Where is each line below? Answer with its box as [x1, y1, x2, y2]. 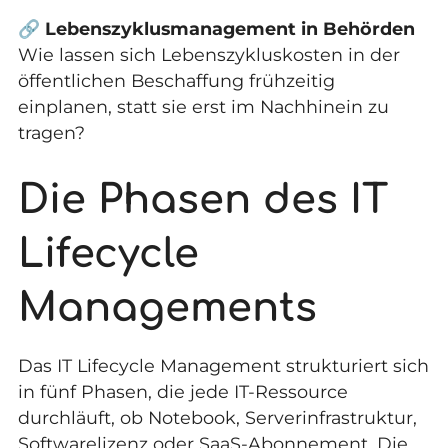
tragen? [17, 122, 85, 144]
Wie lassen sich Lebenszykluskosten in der [17, 44, 400, 66]
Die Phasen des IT [17, 178, 388, 222]
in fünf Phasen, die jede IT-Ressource [17, 380, 348, 402]
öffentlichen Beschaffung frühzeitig [17, 70, 335, 92]
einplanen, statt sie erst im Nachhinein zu [17, 96, 389, 118]
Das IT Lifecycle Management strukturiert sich [17, 354, 429, 376]
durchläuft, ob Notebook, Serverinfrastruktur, [17, 406, 417, 428]
